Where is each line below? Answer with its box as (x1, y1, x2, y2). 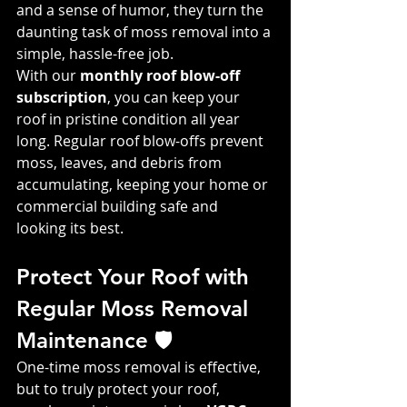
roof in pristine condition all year (16, 108, 243, 129)
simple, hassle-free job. (16, 43, 174, 64)
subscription (16, 86, 107, 107)
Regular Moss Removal (16, 294, 254, 322)
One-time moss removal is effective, (16, 356, 264, 377)
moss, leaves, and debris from (16, 152, 225, 173)
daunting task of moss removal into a (16, 21, 274, 42)
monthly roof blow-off (80, 65, 243, 85)
